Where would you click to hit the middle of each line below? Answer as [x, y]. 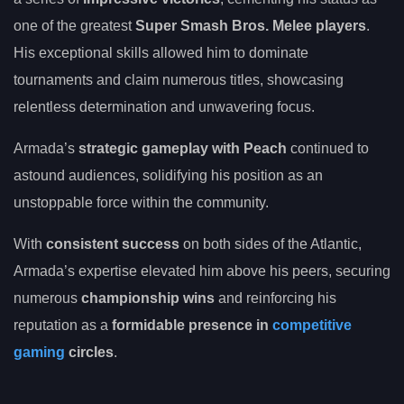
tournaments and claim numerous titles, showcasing [179, 79]
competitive [312, 325]
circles [89, 352]
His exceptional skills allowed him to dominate [161, 52]
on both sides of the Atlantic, [271, 243]
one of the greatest [74, 25]
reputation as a [63, 325]
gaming [39, 352]
